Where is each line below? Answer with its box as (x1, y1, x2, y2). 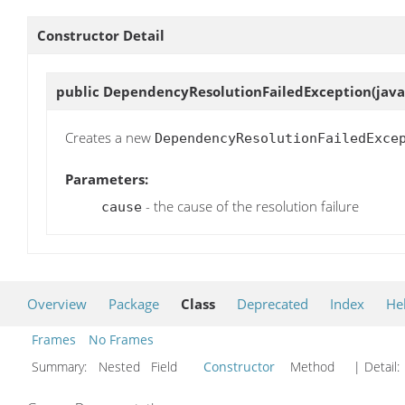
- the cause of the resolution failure (142, 196, 359, 215)
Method (279, 358, 345, 376)
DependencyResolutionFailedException (103, 81, 372, 100)
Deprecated (237, 295, 308, 314)
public (56, 81, 103, 100)
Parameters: (65, 169, 148, 188)
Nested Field (95, 358, 199, 376)
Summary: (32, 358, 90, 376)
